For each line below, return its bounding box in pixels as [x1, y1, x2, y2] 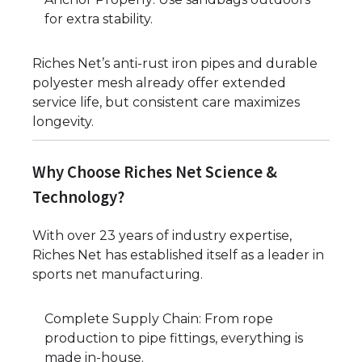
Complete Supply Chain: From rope [44, 311, 273, 327]
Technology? [32, 186, 124, 208]
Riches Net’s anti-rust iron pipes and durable [32, 55, 318, 71]
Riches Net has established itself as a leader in [32, 247, 324, 263]
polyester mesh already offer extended [32, 74, 286, 90]
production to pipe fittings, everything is [44, 330, 303, 347]
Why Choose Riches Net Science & [32, 161, 277, 183]
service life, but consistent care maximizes [32, 94, 300, 110]
